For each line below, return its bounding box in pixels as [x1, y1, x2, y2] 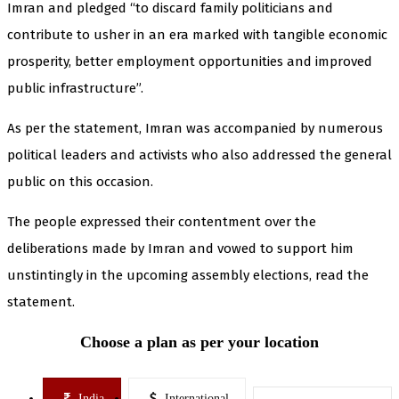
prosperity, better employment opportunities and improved [7, 53, 372, 69]
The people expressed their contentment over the [7, 213, 316, 230]
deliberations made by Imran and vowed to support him [7, 240, 354, 256]
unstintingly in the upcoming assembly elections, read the [7, 266, 369, 283]
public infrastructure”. [7, 79, 143, 96]
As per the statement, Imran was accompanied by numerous [7, 119, 383, 136]
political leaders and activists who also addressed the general [7, 146, 392, 163]
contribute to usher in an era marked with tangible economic [7, 26, 387, 43]
